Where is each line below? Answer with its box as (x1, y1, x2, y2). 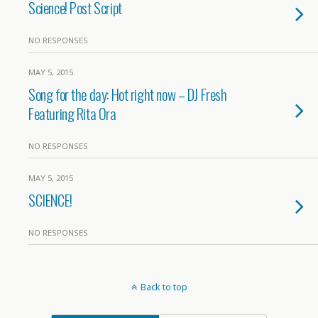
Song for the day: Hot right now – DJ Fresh (28, 83, 227, 105)
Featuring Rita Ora (28, 102, 116, 124)
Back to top (140, 280, 187, 293)
